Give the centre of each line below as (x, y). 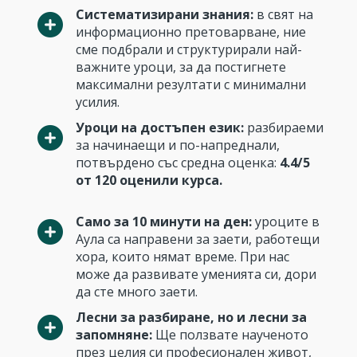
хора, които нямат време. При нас (182, 257)
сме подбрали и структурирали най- (189, 49)
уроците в (286, 222)
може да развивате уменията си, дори (196, 274)
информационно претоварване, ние (191, 32)
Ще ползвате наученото (232, 335)
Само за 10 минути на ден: (164, 222)
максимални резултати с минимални (191, 84)
